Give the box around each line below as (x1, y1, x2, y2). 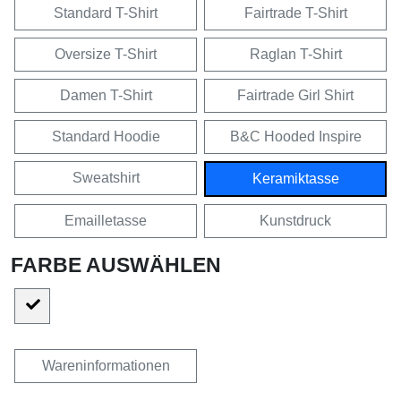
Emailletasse (64, 212, 147, 228)
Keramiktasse (252, 170, 339, 186)
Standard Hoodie (51, 128, 160, 144)
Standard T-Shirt (54, 4, 158, 21)
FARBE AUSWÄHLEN (11, 252, 221, 277)
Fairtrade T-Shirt (243, 4, 347, 21)
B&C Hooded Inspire (229, 128, 362, 144)
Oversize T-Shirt (55, 46, 157, 62)
